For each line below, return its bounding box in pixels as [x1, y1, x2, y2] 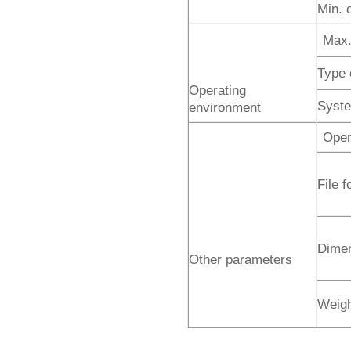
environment [189, 99, 261, 115]
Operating [189, 81, 246, 98]
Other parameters [189, 251, 292, 267]
